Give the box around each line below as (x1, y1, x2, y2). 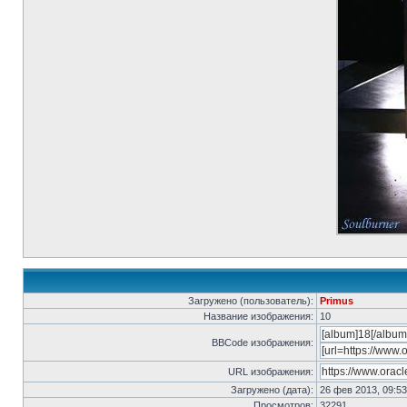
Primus (320, 295, 353, 306)
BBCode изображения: (212, 337, 313, 348)
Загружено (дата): (231, 384, 313, 395)
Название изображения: (203, 311, 313, 322)
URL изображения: (228, 366, 313, 377)
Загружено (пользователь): (188, 295, 313, 306)
